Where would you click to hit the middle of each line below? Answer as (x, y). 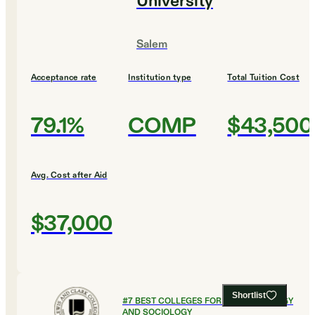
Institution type (160, 78)
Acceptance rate (64, 78)
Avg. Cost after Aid (69, 175)
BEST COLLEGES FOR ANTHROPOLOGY (214, 301)
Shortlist (249, 296)
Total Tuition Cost (263, 78)
